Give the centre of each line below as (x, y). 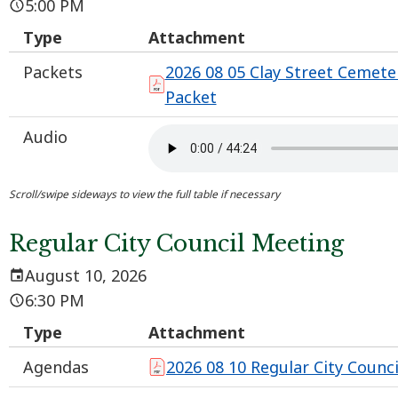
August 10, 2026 (86, 276)
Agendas (56, 367)
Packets (53, 72)
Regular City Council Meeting (176, 244)
